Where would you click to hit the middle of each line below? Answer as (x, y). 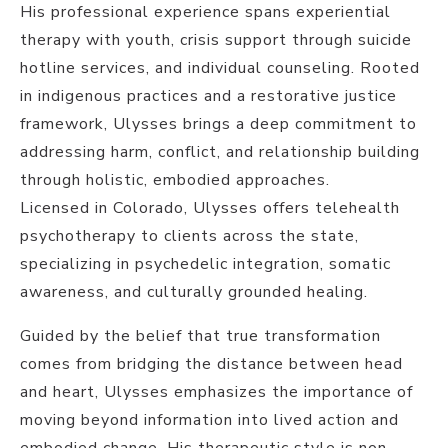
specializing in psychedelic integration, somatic (205, 263)
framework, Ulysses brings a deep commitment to (218, 123)
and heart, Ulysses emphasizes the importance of (216, 391)
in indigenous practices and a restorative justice (208, 95)
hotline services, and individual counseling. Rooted (220, 67)
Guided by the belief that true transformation (200, 335)
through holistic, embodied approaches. (175, 179)
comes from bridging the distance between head (211, 363)
